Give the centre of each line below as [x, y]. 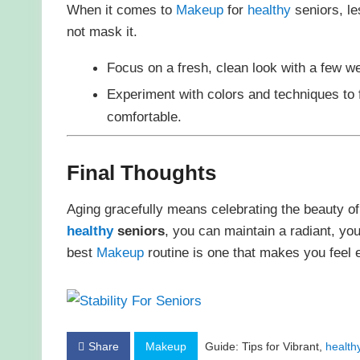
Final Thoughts [141, 173]
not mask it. [102, 31]
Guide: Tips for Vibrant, [263, 347]
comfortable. [144, 116]
